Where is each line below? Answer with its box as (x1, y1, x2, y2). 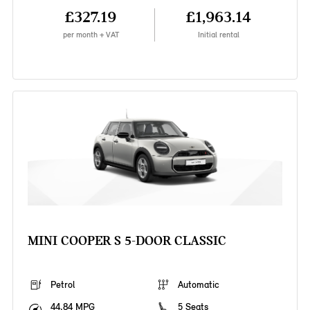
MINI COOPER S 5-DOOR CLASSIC (27, 232, 226, 249)
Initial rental (198, 30, 240, 40)
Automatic (178, 279, 219, 291)
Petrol (50, 279, 75, 291)
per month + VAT (62, 30, 119, 40)
